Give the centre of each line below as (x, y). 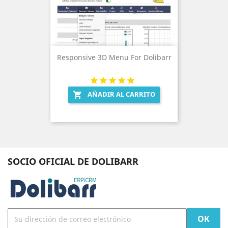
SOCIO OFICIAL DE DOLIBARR (73, 162)
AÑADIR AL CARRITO (121, 94)
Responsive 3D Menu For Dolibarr (114, 57)
